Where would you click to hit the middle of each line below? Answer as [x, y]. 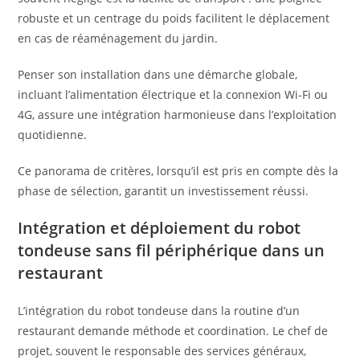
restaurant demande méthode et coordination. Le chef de [173, 331]
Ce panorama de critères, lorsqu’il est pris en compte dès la [178, 171]
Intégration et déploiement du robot [160, 228]
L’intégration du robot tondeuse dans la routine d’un [159, 311]
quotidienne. [53, 135]
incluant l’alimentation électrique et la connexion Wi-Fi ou [173, 95]
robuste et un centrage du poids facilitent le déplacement [174, 18]
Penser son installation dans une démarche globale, [158, 75]
